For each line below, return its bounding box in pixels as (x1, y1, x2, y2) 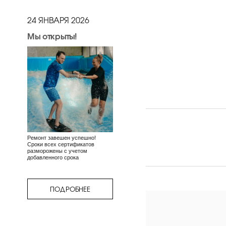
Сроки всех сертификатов (27, 141, 94, 147)
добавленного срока (27, 154, 80, 160)
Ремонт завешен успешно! (27, 135, 97, 141)
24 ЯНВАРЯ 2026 (27, 14, 89, 26)
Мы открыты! (27, 29, 77, 42)
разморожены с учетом (27, 148, 87, 154)
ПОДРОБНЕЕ (50, 184, 90, 194)
